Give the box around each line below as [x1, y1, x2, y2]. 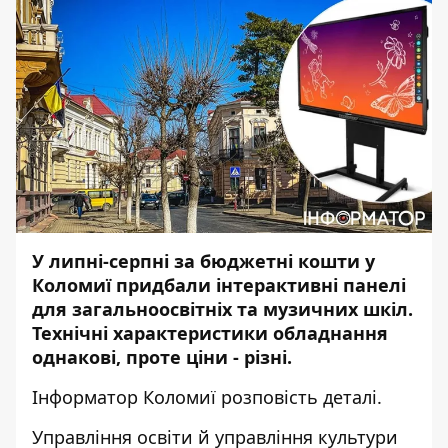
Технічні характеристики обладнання [32, 321, 388, 345]
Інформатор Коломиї [32, 385, 216, 409]
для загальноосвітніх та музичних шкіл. [32, 297, 413, 321]
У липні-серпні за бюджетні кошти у [32, 249, 375, 273]
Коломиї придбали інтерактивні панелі [32, 273, 406, 297]
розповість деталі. [216, 385, 382, 409]
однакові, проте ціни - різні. [32, 345, 297, 369]
